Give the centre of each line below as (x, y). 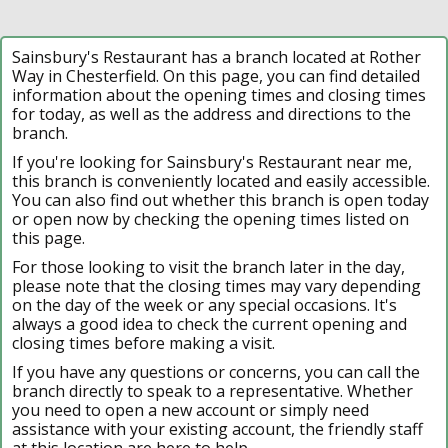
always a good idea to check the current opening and (209, 323)
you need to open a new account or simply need (190, 409)
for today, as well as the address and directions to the (211, 113)
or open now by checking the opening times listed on (210, 218)
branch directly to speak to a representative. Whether (212, 390)
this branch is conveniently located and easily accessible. (221, 180)
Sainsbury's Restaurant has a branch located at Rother (216, 56)
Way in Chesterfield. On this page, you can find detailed (216, 75)
